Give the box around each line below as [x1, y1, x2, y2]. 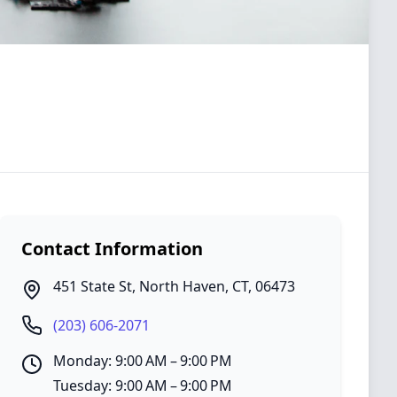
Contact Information [21, 237, 203, 261]
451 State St [53, 276, 132, 296]
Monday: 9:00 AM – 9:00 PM [53, 351, 232, 370]
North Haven [139, 276, 225, 296]
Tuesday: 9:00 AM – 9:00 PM [53, 376, 232, 395]
